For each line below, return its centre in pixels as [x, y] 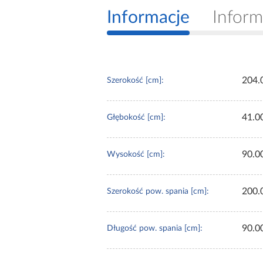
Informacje [148, 18]
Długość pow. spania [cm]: [155, 229]
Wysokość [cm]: [136, 155]
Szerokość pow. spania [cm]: [158, 192]
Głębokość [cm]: [136, 118]
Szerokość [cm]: [135, 81]
